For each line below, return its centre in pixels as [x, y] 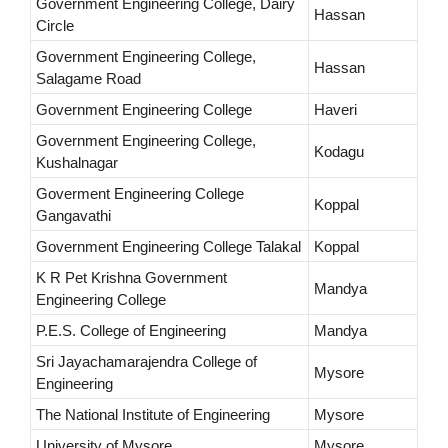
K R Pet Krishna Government [131, 278]
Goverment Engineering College [140, 194]
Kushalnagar [77, 163]
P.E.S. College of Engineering [131, 331]
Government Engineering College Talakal [168, 247]
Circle [55, 26]
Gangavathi [73, 216]
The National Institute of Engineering [153, 415]
